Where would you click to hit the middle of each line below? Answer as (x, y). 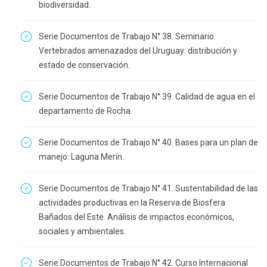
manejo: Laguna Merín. (81, 157)
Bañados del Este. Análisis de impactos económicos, (136, 217)
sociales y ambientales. (82, 231)
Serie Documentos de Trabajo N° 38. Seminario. (127, 36)
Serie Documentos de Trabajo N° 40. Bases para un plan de (148, 142)
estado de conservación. (84, 65)
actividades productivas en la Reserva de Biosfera (132, 203)
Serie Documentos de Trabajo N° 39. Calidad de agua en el (147, 97)
